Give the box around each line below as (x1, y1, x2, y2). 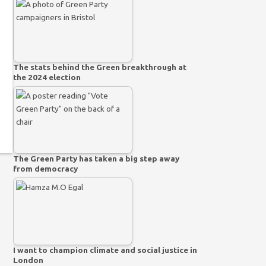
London (13, 255, 44, 265)
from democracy (13, 163, 78, 173)
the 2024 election (13, 72, 81, 82)
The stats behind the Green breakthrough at (13, 62, 187, 72)
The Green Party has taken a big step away (13, 153, 180, 163)
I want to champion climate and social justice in (13, 245, 198, 255)
